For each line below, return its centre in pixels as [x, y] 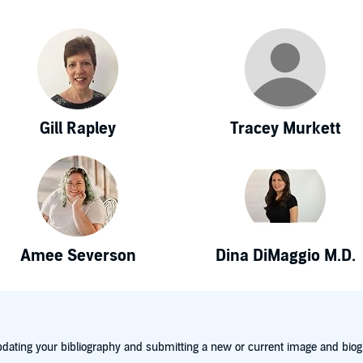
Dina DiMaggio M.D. [285, 256]
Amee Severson [78, 256]
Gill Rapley [78, 128]
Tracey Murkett [285, 128]
